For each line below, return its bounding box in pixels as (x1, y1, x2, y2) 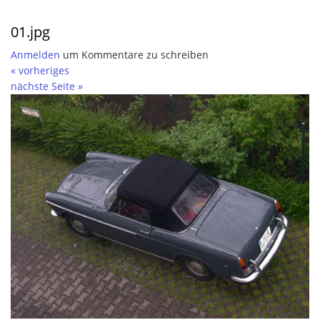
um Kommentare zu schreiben (60, 49, 209, 61)
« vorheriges (11, 64, 69, 77)
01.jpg (11, 22, 50, 41)
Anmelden (11, 49, 60, 61)
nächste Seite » (11, 80, 83, 93)
